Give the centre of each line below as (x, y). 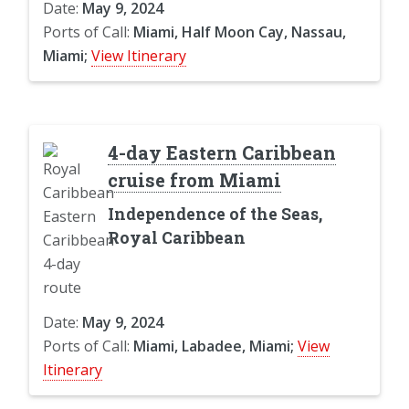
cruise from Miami (194, 179)
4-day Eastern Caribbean (221, 152)
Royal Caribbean (176, 237)
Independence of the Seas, (215, 214)
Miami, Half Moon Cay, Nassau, (240, 31)
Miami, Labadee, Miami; (214, 346)
